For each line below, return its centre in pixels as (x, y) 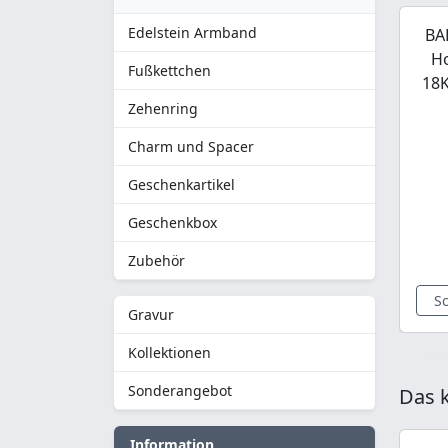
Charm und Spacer (191, 146)
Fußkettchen (169, 70)
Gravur (151, 314)
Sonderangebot (180, 390)
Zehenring (163, 108)
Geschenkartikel (181, 184)
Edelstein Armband (192, 32)
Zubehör (156, 260)
